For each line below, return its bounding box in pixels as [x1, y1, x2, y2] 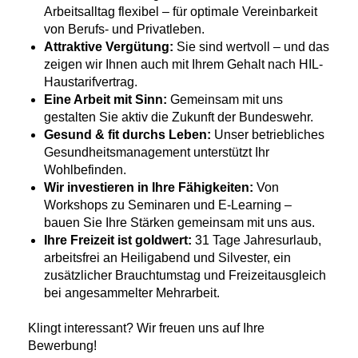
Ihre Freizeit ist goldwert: [44, 233, 192, 247]
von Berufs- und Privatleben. [44, 22, 205, 36]
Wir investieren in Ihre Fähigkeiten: [44, 181, 253, 194]
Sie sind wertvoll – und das [177, 40, 329, 54]
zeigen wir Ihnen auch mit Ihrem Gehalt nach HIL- [44, 58, 323, 71]
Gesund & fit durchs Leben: [44, 128, 211, 141]
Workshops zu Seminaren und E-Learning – [44, 198, 292, 212]
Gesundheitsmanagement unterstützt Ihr [44, 145, 269, 159]
